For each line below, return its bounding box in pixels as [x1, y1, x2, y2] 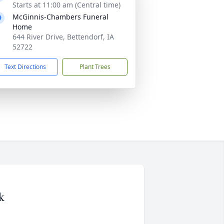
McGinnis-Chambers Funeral [12, 12, 108, 21]
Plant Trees [79, 62, 110, 71]
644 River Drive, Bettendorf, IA [12, 32, 114, 41]
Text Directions [4, 62, 46, 71]
